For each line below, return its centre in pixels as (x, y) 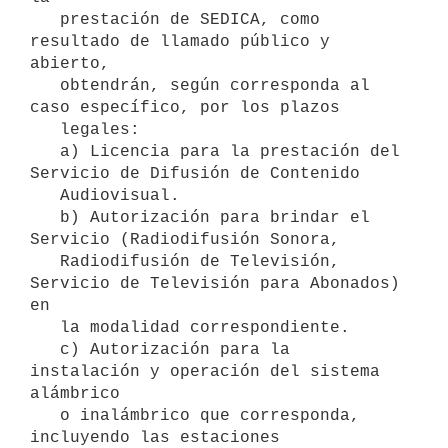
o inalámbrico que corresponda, (45, 415)
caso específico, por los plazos (185, 107)
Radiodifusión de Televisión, (45, 261)
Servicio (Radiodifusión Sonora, (185, 239)
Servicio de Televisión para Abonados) (215, 283)
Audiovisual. (45, 195)
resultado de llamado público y (180, 41)
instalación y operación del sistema (205, 371)
